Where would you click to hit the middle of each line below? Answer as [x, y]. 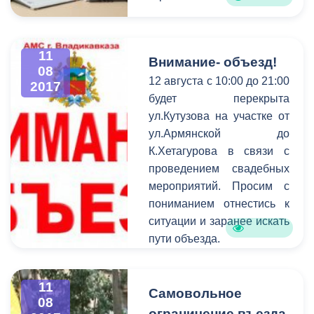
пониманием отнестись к [219, 204]
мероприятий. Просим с [219, 186]
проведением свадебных [219, 169]
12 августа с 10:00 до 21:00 [219, 81]
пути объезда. [186, 239]
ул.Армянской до [219, 134]
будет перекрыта [219, 98]
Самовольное [196, 293]
